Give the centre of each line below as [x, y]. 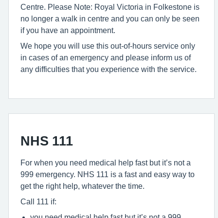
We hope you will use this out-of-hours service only [108, 46]
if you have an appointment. [68, 30]
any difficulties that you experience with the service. [109, 69]
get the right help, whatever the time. [82, 186]
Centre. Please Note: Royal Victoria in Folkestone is [110, 7]
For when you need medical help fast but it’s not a [106, 163]
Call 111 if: [38, 201]
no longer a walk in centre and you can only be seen [110, 18]
